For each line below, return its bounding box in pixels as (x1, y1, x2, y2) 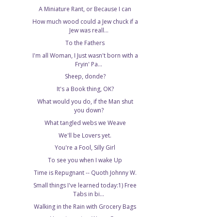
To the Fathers (65, 38, 105, 47)
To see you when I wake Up (48, 156, 123, 165)
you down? (74, 106, 104, 114)
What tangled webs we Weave (44, 118, 126, 127)
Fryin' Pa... (75, 60, 103, 68)
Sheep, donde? (64, 72, 106, 81)
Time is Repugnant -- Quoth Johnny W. (33, 168, 137, 177)
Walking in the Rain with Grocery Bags (34, 202, 137, 211)
